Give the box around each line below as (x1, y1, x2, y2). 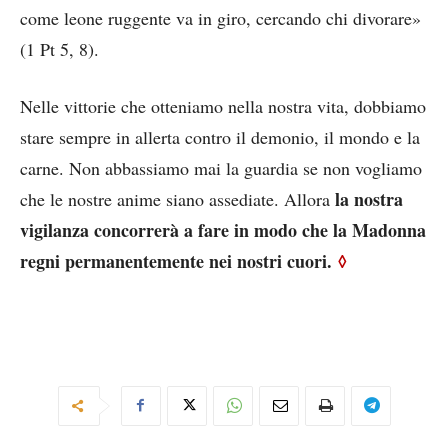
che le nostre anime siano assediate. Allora (20, 186, 335, 211)
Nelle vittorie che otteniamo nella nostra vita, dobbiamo (20, 93, 426, 118)
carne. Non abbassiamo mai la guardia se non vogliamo (20, 155, 422, 180)
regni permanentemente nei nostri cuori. (20, 247, 332, 274)
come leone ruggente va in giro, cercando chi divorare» (20, 5, 421, 30)
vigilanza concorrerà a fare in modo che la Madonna (20, 216, 426, 243)
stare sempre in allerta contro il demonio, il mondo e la (20, 124, 420, 149)
